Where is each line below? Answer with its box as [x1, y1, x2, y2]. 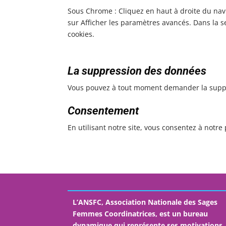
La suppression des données [68, 64, 207, 77]
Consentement [68, 104, 139, 117]
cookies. [68, 29, 95, 39]
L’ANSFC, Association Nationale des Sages [73, 197, 218, 207]
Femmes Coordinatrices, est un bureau [73, 208, 208, 218]
